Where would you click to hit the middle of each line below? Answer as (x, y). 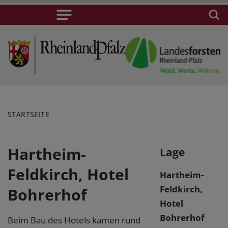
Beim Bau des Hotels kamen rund (74, 220)
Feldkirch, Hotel (68, 174)
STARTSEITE (29, 114)
